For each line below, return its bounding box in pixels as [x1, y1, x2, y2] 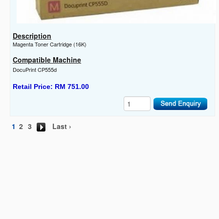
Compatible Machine [13, 55, 81, 65]
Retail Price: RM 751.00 [13, 83, 89, 91]
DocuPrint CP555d [13, 66, 57, 74]
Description [13, 31, 51, 41]
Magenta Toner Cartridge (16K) [13, 40, 87, 48]
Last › [52, 121, 71, 131]
